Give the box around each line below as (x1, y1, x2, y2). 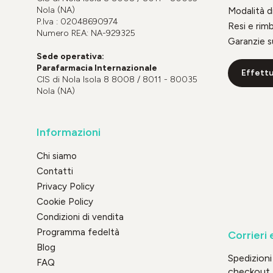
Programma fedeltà (37, 226, 119, 238)
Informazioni (37, 125, 101, 139)
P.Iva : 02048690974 (37, 16, 118, 27)
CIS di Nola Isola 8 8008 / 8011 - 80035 (37, 74, 197, 85)
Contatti (37, 165, 73, 177)
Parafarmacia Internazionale (37, 62, 157, 73)
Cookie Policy (37, 196, 93, 207)
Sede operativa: (37, 51, 104, 62)
